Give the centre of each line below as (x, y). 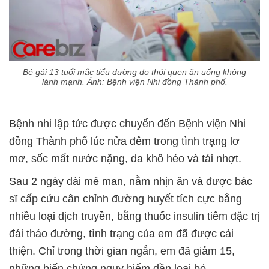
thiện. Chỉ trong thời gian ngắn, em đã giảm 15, (122, 251)
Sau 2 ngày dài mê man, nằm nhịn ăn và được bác (131, 182)
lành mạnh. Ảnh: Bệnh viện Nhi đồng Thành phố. (134, 82)
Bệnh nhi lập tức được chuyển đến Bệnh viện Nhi (127, 124)
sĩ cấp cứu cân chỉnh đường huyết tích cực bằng (125, 199)
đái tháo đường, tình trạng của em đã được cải (121, 234)
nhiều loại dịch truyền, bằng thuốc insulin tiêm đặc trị (134, 216)
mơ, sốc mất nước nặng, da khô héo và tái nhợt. (125, 159)
